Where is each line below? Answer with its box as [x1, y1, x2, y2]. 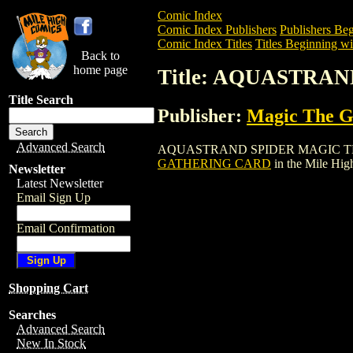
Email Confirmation [17, 221, 115, 235]
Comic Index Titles [158, 37, 252, 50]
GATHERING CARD [158, 156, 271, 170]
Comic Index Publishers [158, 23, 277, 36]
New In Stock [17, 336, 86, 350]
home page [73, 63, 128, 76]
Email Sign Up [17, 191, 91, 204]
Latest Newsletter [17, 176, 103, 190]
